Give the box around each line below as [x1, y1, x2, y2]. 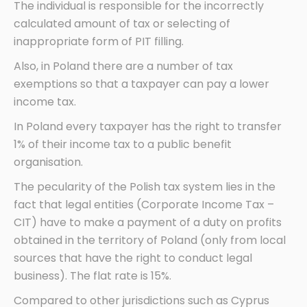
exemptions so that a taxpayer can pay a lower [14, 76, 269, 93]
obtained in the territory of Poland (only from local [14, 232, 286, 249]
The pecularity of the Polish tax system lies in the [14, 179, 275, 195]
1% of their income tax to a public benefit [14, 136, 232, 153]
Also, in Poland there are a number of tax [14, 58, 233, 75]
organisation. [14, 154, 83, 171]
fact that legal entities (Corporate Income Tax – [14, 197, 274, 213]
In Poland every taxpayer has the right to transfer [14, 119, 282, 135]
